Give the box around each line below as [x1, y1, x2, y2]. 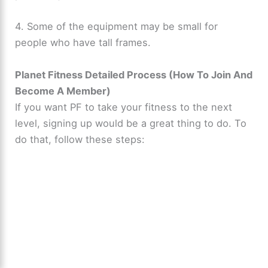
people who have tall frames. [15, 36, 151, 49]
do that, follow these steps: [15, 133, 145, 145]
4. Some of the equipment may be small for [15, 20, 218, 33]
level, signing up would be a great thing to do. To [15, 117, 247, 129]
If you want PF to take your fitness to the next [15, 100, 233, 113]
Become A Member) [15, 84, 111, 97]
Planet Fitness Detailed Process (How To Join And [15, 68, 253, 81]
